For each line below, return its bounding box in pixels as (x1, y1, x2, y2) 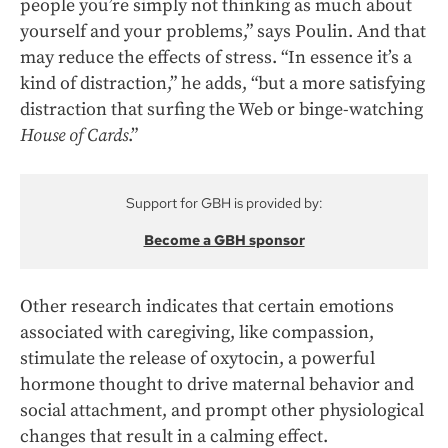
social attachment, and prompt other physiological (20, 399, 424, 422)
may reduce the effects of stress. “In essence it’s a (20, 46, 412, 69)
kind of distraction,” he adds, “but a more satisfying (20, 72, 425, 95)
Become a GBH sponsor (143, 231, 305, 249)
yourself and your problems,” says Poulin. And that (20, 20, 426, 43)
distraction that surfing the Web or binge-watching (20, 98, 423, 121)
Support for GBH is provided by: (125, 194, 323, 212)
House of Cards (20, 124, 128, 147)
